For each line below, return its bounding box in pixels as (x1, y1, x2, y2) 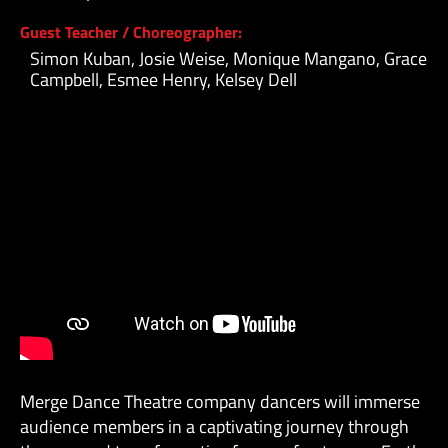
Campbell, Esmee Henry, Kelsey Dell (29, 65, 297, 93)
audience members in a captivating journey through (19, 413, 409, 441)
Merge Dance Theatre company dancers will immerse (19, 388, 420, 416)
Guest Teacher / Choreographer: (19, 19, 242, 44)
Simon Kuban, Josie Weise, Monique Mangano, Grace (29, 44, 427, 72)
